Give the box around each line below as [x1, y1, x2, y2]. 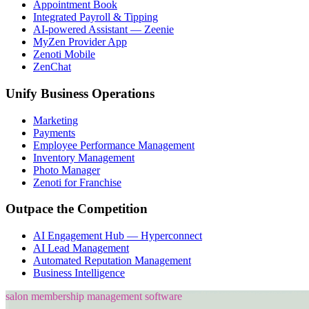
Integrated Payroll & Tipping [33, 11, 158, 23]
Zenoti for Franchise [33, 176, 121, 188]
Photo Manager [33, 163, 100, 176]
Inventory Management [33, 151, 134, 163]
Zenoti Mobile [33, 48, 95, 61]
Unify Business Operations [6, 86, 154, 101]
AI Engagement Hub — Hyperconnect [33, 230, 202, 242]
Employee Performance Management [33, 139, 195, 151]
